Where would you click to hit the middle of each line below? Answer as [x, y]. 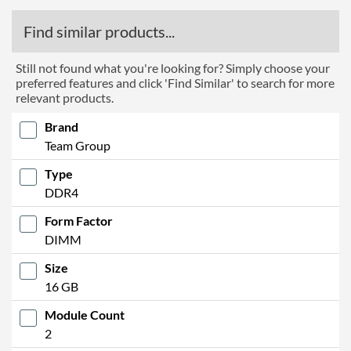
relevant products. [65, 97]
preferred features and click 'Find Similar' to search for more [175, 82]
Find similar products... [99, 31]
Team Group [78, 145]
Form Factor [79, 220]
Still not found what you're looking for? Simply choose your [173, 67]
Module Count [85, 314]
